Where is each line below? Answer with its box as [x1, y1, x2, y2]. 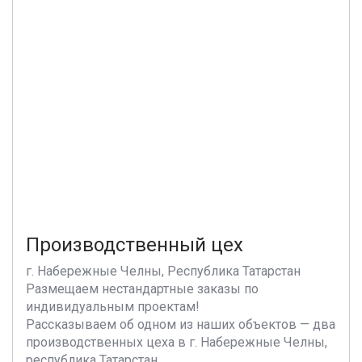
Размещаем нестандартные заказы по [26, 281, 259, 297]
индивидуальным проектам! [26, 299, 200, 314]
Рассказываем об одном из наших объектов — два [26, 317, 335, 332]
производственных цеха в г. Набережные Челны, [26, 335, 327, 350]
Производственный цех [26, 234, 243, 256]
